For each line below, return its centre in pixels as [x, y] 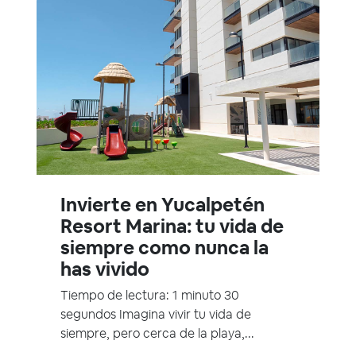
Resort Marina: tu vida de [172, 226]
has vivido [105, 269]
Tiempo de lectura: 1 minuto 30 [150, 296]
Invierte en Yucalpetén [163, 205]
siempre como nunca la [164, 248]
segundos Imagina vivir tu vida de [156, 315]
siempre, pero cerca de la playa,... [157, 334]
